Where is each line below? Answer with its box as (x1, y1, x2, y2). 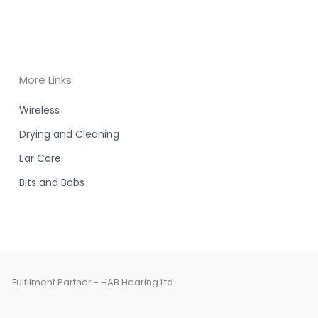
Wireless (19, 102, 60, 117)
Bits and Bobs (19, 175, 85, 190)
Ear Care (19, 150, 62, 165)
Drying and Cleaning (19, 126, 120, 141)
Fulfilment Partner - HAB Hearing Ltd (11, 275, 173, 289)
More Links (19, 72, 72, 87)
